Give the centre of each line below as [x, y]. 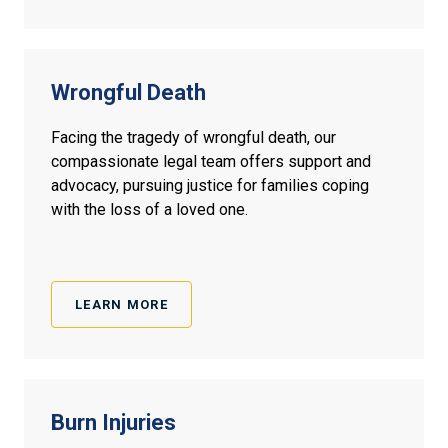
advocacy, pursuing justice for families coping [210, 186]
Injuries [139, 423]
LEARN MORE [121, 305]
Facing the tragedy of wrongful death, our [193, 138]
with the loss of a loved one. [149, 210]
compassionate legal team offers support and [211, 162]
